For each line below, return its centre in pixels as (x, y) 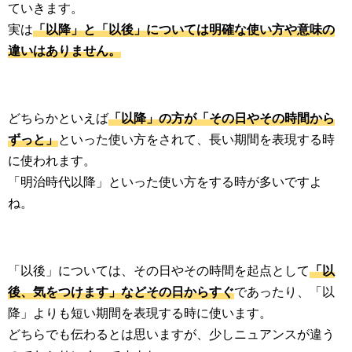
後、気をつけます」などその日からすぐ (121, 292)
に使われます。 (52, 161)
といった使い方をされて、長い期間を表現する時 (196, 139)
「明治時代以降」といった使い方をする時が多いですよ (165, 182)
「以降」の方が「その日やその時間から (222, 118)
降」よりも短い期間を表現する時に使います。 (140, 313)
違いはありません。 (64, 51)
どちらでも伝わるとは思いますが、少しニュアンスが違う (171, 334)
